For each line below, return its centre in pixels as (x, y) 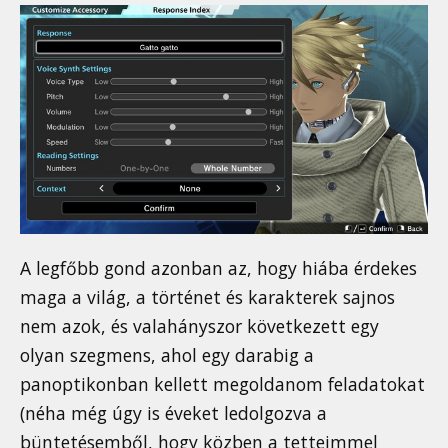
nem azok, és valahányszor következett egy (199, 326)
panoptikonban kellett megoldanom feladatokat (222, 384)
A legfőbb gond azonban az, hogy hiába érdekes (218, 268)
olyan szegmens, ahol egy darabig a (167, 355)
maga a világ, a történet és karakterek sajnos (207, 297)
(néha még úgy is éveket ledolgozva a (173, 413)
